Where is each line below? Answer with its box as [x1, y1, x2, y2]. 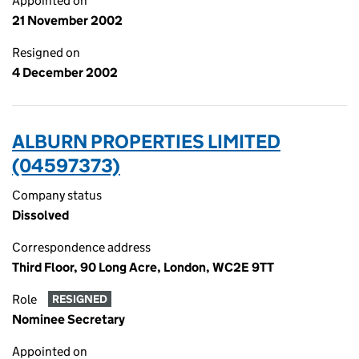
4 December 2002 [12, 65, 118, 80]
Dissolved [12, 208, 69, 223]
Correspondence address [12, 240, 151, 255]
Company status [12, 188, 102, 203]
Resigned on [12, 45, 80, 60]
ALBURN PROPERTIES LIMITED [12, 130, 280, 153]
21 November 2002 [12, 13, 123, 28]
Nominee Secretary [12, 312, 125, 327]
